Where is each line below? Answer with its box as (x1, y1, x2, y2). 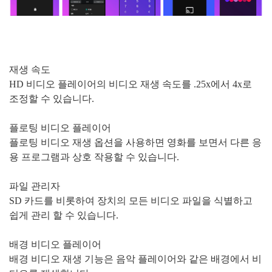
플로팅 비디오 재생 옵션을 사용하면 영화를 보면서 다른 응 (9, 137, 262, 148)
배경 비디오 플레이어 (9, 239, 101, 250)
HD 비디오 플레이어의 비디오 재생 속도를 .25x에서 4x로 (9, 78, 252, 89)
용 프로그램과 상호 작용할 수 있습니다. (9, 151, 179, 162)
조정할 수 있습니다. (9, 93, 94, 104)
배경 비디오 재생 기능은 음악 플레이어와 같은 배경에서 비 (9, 253, 262, 264)
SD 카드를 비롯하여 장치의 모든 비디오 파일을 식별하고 (9, 195, 253, 206)
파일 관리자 (9, 180, 60, 191)
